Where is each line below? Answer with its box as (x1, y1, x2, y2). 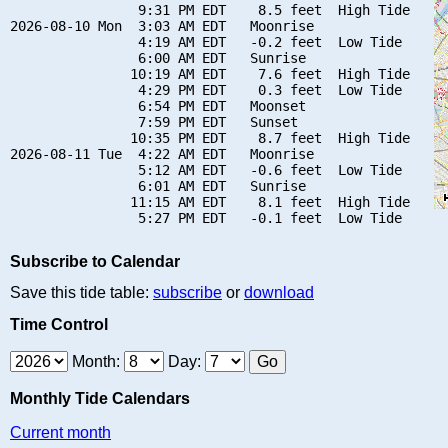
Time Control (10, 315, 108, 333)
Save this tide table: (10, 284, 153, 302)
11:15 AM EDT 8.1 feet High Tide (10, 193, 410, 210)
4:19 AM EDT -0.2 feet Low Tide (10, 33, 402, 50)
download (244, 284, 314, 302)
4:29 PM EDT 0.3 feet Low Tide (10, 81, 402, 98)
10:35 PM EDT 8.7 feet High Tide (10, 129, 410, 146)
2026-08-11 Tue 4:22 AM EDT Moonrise (10, 145, 314, 162)
